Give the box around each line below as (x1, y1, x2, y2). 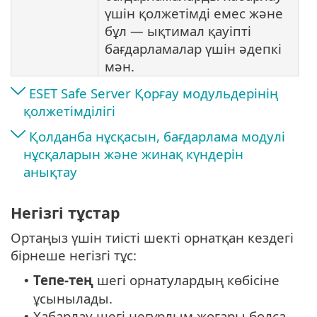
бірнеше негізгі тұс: (11, 246, 137, 264)
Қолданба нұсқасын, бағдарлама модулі (29, 127, 285, 146)
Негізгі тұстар (11, 202, 120, 223)
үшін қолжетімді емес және (105, 4, 283, 23)
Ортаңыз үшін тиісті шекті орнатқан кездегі (11, 228, 294, 246)
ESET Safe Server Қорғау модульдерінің (29, 84, 278, 103)
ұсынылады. (33, 289, 113, 307)
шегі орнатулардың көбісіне (93, 270, 279, 289)
